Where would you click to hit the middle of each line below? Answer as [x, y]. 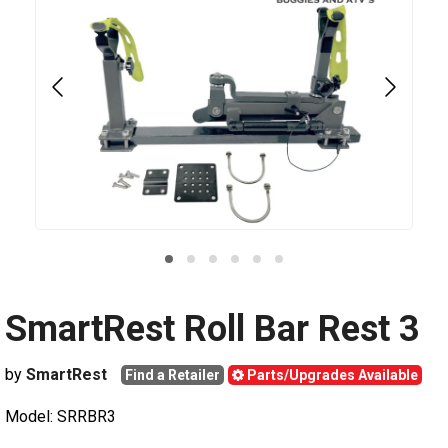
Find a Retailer [172, 374]
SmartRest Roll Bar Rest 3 [212, 328]
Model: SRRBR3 [60, 416]
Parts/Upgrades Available [331, 374]
